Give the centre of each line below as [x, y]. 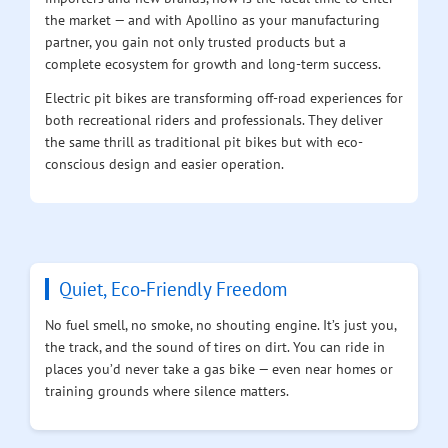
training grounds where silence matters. [167, 391]
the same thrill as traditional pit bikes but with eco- [204, 142]
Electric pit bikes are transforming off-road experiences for [224, 98]
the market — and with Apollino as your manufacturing [212, 19]
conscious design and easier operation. [164, 164]
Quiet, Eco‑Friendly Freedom [173, 289]
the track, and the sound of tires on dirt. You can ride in [215, 347]
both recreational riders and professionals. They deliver [214, 120]
